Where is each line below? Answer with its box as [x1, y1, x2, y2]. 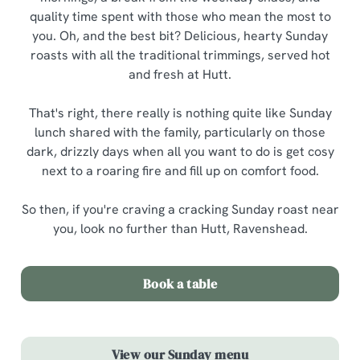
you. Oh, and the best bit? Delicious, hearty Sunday [32, 27, 328, 44]
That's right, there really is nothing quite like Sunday [28, 104, 332, 121]
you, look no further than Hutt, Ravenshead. [52, 220, 308, 237]
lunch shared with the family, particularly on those [35, 124, 325, 141]
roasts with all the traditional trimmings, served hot [30, 47, 330, 63]
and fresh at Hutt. [129, 66, 231, 83]
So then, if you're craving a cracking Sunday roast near [21, 201, 339, 218]
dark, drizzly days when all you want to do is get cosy [26, 143, 334, 160]
